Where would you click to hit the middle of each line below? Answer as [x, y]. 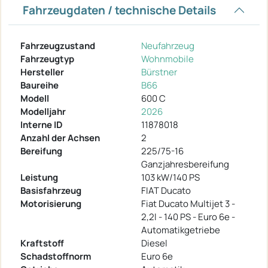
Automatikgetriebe [181, 230]
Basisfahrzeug [51, 191]
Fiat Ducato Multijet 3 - [188, 204]
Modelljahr [43, 112]
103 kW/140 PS [170, 178]
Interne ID [42, 125]
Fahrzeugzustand [58, 46]
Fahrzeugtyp [47, 59]
